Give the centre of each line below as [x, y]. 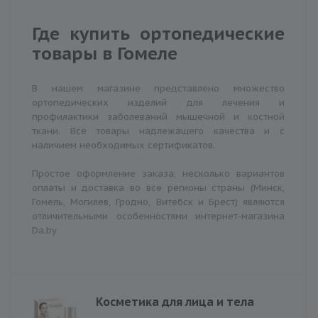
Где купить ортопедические [158, 33]
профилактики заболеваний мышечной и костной [158, 116]
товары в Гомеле [105, 53]
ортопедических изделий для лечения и [158, 102]
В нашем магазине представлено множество [158, 88]
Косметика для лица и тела [175, 301]
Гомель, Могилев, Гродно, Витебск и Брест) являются [158, 202]
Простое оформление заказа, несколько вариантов [158, 173]
